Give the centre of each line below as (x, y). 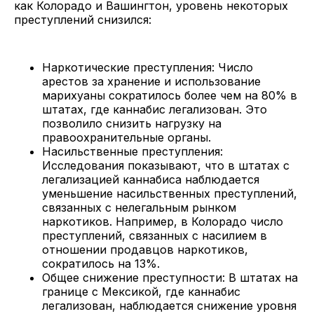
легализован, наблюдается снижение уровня (169, 305)
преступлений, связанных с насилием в (155, 235)
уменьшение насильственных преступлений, (170, 193)
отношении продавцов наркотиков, (145, 249)
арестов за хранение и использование (151, 81)
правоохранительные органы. (127, 137)
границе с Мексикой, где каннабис (141, 291)
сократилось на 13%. (101, 263)
